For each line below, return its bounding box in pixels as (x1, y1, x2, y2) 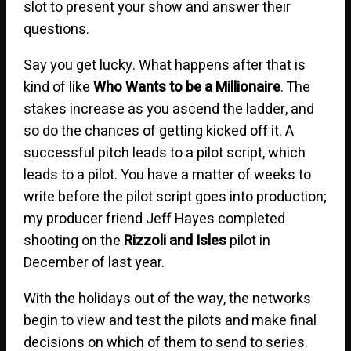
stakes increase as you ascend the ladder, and (24, 98, 315, 120)
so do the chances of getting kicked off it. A (24, 120, 295, 142)
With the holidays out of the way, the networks (24, 288, 312, 309)
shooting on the (24, 230, 125, 251)
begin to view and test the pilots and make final (24, 309, 317, 331)
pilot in (226, 230, 271, 251)
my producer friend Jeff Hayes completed (24, 208, 286, 230)
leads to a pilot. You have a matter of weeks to (24, 164, 312, 186)
